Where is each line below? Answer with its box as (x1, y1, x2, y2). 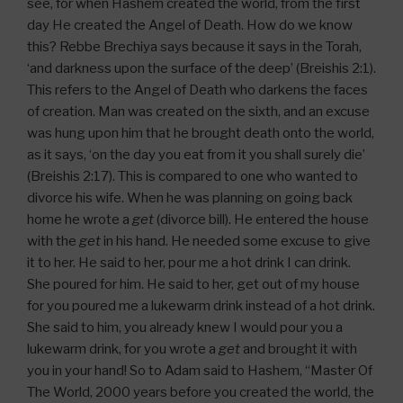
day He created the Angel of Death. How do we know (27, 17, 353, 33)
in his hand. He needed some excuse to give (101, 233, 371, 249)
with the (27, 233, 79, 249)
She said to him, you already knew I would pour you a (27, 319, 343, 336)
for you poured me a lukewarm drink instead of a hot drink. (27, 298, 375, 314)
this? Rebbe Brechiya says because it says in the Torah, (27, 39, 362, 55)
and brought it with (240, 341, 357, 357)
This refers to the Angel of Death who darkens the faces (27, 82, 368, 98)
